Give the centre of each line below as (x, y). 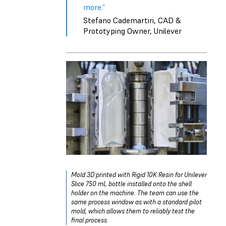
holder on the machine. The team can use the (135, 193)
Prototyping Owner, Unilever (132, 31)
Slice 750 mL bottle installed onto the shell (131, 184)
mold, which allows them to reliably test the (133, 211)
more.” (94, 7)
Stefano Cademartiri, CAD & (132, 20)
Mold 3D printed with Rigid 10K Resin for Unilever (139, 175)
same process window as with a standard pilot (136, 202)
